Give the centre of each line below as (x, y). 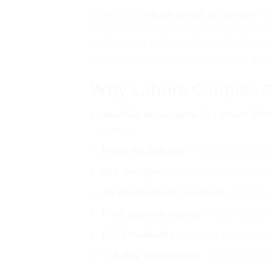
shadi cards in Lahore (201, 14)
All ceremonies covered (161, 192)
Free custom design (152, 214)
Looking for (117, 14)
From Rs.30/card (142, 151)
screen (118, 130)
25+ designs (132, 172)
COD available (138, 235)
